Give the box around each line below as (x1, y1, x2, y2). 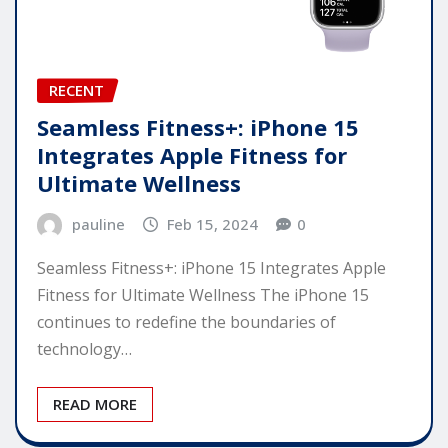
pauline (71, 214, 125, 235)
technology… (37, 337, 132, 360)
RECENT (49, 80, 104, 101)
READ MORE (53, 393, 137, 414)
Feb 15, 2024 (167, 214, 259, 235)
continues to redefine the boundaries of (37, 310, 336, 333)
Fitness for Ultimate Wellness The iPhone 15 (37, 283, 369, 306)
